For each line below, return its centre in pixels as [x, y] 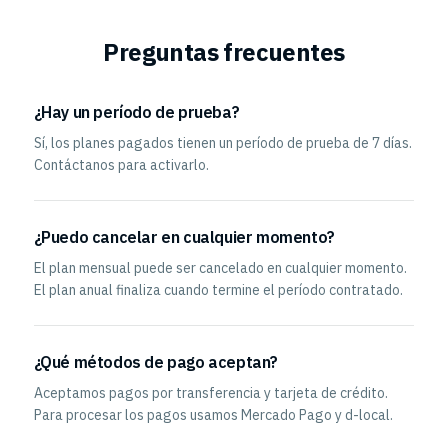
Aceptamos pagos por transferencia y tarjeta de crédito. [210, 393]
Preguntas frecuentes [224, 52]
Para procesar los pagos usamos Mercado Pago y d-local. [213, 415]
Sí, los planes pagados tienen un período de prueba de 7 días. [222, 143]
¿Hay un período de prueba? [136, 112]
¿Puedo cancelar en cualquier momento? [184, 237]
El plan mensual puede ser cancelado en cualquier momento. [220, 268]
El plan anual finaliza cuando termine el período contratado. [218, 290]
